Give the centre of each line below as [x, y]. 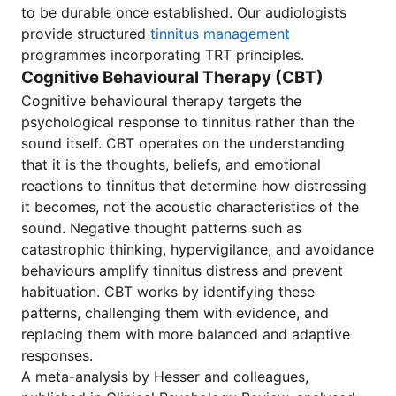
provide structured [86, 34]
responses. [57, 355]
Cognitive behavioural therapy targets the [161, 101]
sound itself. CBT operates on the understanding [183, 143]
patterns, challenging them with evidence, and [175, 313]
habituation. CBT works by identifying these [168, 292]
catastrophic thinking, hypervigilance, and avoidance [198, 249]
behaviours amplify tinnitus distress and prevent [182, 270]
